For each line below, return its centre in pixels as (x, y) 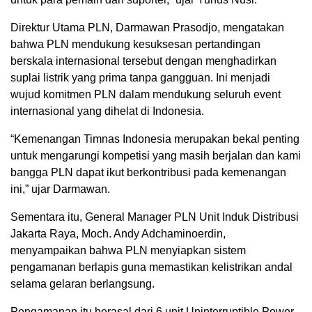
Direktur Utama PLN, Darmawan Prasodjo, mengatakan (147, 27)
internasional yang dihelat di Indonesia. (107, 111)
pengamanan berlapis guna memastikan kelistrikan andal (151, 267)
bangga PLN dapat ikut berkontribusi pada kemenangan (148, 172)
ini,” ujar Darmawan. (60, 189)
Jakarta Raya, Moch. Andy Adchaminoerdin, (118, 233)
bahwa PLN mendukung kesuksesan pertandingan (135, 44)
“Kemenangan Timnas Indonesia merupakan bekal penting (155, 139)
